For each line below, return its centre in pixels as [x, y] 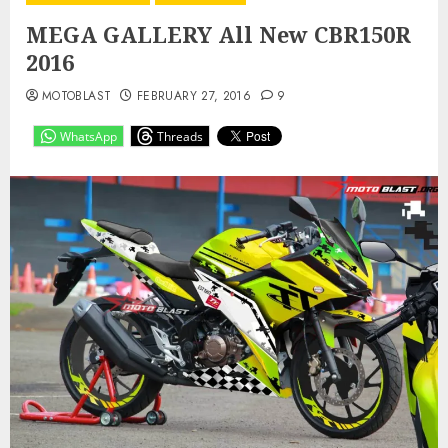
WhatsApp [88, 136]
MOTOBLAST [77, 96]
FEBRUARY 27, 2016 [194, 96]
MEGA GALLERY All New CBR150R [218, 34]
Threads [180, 136]
